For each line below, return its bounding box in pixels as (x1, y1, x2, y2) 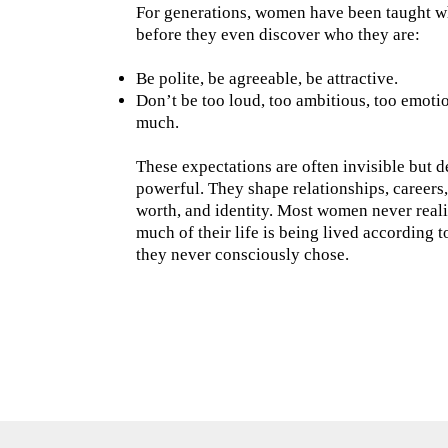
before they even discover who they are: (135, 25, 420, 44)
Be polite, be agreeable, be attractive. (135, 69, 398, 88)
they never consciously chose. (135, 245, 349, 264)
